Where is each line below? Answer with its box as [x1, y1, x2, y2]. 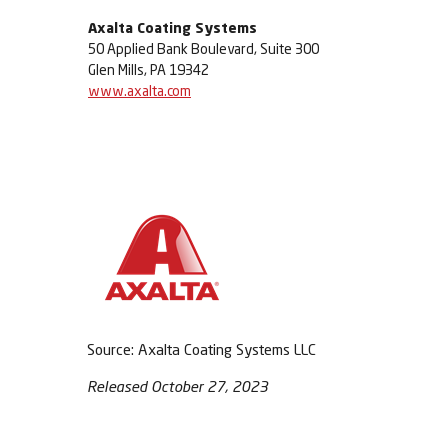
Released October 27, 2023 [87, 377, 268, 395]
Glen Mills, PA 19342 [88, 61, 209, 78]
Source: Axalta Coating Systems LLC [87, 340, 316, 358]
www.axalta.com [88, 82, 191, 99]
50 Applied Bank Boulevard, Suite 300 [88, 40, 319, 57]
